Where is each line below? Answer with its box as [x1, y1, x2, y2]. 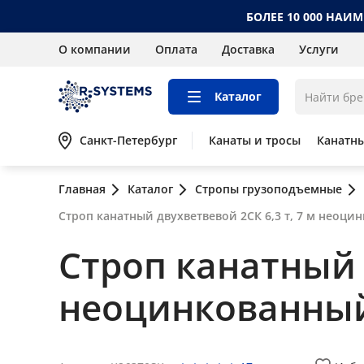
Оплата [155, 41, 197, 57]
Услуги [299, 41, 339, 57]
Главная [58, 181, 106, 197]
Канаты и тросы [209, 132, 301, 148]
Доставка [222, 41, 275, 57]
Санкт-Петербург [80, 132, 177, 148]
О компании [58, 41, 131, 57]
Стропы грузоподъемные [195, 181, 342, 197]
